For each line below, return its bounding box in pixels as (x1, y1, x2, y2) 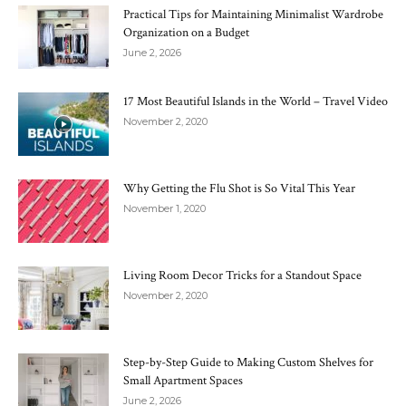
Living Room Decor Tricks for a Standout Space (123, 267, 362, 285)
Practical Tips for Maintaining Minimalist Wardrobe (123, 6, 383, 24)
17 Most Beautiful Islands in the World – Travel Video (123, 93, 388, 111)
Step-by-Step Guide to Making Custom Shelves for (123, 354, 373, 372)
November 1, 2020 (123, 202, 206, 216)
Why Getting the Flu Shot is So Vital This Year (123, 180, 355, 198)
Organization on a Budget (123, 24, 249, 42)
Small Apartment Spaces (123, 372, 243, 390)
